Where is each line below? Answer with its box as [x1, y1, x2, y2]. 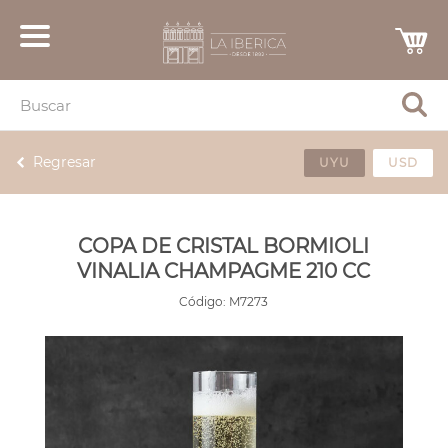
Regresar [33, 153, 96, 171]
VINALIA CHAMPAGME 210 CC [77, 259, 371, 283]
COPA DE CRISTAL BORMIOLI [78, 234, 370, 258]
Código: [179, 294, 227, 309]
